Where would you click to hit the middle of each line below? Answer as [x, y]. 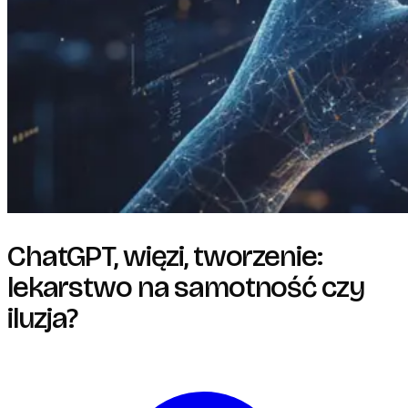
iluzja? [43, 318]
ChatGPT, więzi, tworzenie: [165, 256]
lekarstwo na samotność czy [186, 287]
